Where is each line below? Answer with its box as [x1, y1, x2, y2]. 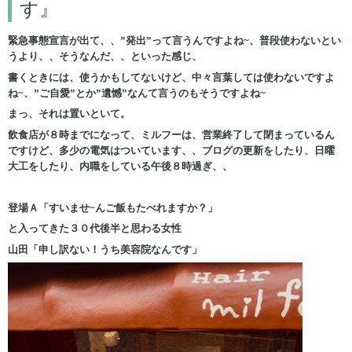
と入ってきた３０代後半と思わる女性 [8, 222, 181, 235]
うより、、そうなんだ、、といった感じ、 [8, 50, 202, 63]
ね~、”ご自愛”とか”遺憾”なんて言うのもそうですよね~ [8, 86, 266, 99]
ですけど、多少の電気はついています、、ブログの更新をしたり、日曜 [8, 144, 335, 156]
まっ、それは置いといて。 [8, 108, 130, 120]
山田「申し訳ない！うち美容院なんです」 [8, 243, 202, 255]
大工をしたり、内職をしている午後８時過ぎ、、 [8, 159, 233, 172]
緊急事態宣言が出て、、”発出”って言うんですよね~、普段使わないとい [8, 35, 341, 47]
